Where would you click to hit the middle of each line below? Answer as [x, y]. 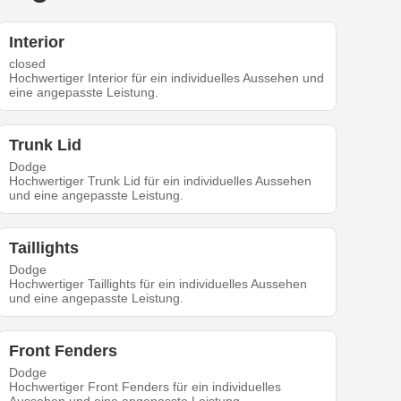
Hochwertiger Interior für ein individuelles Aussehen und [167, 78]
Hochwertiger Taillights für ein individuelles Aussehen [158, 284]
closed [28, 64]
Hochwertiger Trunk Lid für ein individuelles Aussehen [161, 181]
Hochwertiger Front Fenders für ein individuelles [145, 387]
